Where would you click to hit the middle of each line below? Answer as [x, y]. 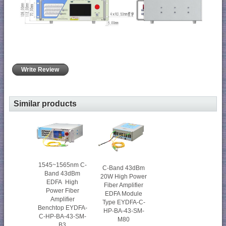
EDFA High [63, 182]
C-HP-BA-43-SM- [62, 216]
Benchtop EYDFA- [62, 208]
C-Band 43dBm [124, 168]
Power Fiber [62, 190]
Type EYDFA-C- [124, 202]
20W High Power [124, 176]
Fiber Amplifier [124, 185]
